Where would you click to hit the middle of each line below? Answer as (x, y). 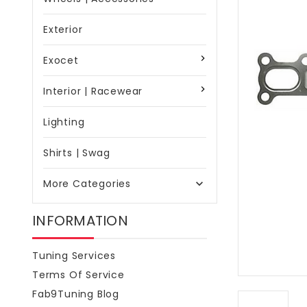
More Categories (87, 184)
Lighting (64, 122)
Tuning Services (74, 256)
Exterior (63, 29)
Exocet (61, 60)
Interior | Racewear (93, 91)
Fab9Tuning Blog (76, 294)
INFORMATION (80, 221)
